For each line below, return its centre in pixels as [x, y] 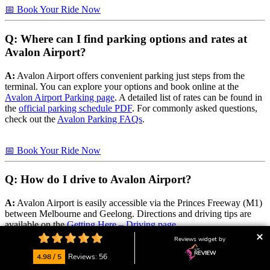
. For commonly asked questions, [195, 108]
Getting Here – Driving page [121, 225]
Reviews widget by [199, 239]
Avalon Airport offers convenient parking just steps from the [130, 75]
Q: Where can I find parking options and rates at [126, 39]
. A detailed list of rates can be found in [188, 97]
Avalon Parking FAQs [100, 119]
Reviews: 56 [88, 257]
